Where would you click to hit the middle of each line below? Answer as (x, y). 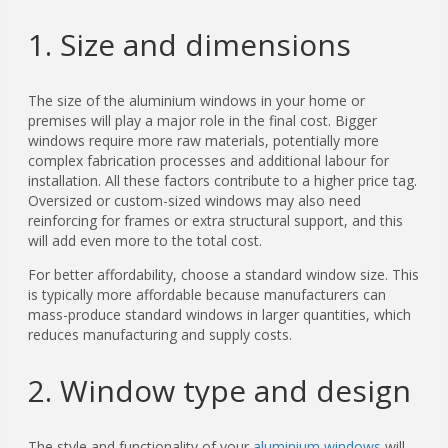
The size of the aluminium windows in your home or (196, 101)
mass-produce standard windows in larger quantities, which (219, 315)
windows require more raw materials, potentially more (203, 141)
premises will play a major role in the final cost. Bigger (202, 121)
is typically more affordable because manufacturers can (207, 295)
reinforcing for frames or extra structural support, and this (215, 221)
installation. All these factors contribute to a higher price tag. (222, 181)
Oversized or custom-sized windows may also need (194, 201)
